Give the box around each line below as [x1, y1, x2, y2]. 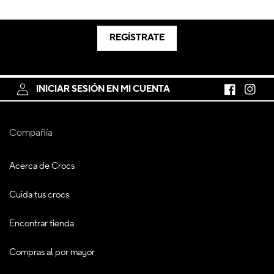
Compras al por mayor [9, 246, 95, 258]
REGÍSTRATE [109, 32, 165, 44]
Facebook [224, 89, 262, 100]
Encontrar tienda [9, 218, 74, 229]
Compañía [9, 127, 53, 139]
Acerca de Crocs [9, 160, 75, 172]
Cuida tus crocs [9, 189, 69, 201]
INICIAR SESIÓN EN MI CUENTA [36, 83, 170, 95]
